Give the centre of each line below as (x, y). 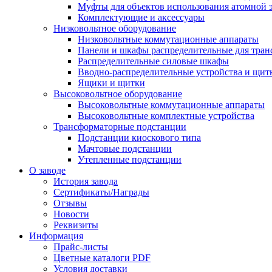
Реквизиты (76, 225)
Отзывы (70, 203)
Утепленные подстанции (130, 159)
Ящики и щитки (111, 83)
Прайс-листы (81, 247)
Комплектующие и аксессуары (141, 17)
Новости (71, 214)
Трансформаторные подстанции (120, 127)
